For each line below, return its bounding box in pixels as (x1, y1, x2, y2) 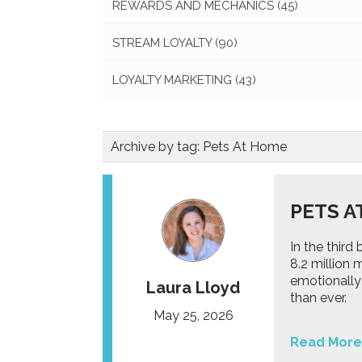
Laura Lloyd (146, 278, 240, 297)
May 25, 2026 (153, 308, 234, 323)
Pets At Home (203, 139, 287, 154)
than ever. (290, 290, 347, 305)
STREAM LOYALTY (112, 36, 215, 50)
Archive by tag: (111, 139, 203, 154)
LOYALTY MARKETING (112, 73, 235, 87)
